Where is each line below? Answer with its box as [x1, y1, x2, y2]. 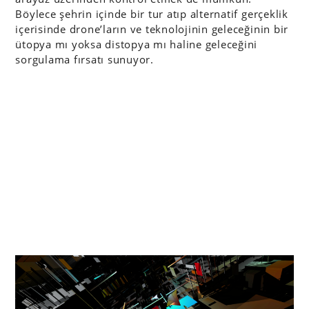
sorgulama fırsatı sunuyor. [15, 52, 154, 66]
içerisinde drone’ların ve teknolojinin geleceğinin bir [15, 22, 289, 36]
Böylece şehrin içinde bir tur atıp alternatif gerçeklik [15, 7, 288, 21]
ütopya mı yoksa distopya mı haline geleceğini [15, 37, 258, 51]
